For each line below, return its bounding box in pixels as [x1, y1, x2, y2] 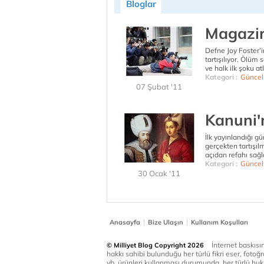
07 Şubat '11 [136, 82, 182, 91]
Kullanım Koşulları [191, 218, 248, 226]
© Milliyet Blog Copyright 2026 [107, 241, 204, 249]
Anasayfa [110, 218, 140, 226]
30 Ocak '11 [138, 169, 180, 178]
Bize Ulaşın [148, 218, 183, 226]
